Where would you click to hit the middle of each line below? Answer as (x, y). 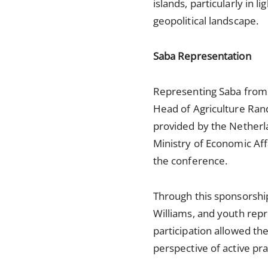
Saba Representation (202, 56)
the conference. (190, 161)
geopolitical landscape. (206, 21)
